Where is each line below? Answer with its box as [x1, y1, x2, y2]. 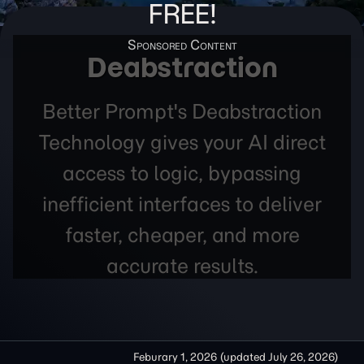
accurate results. [106, 253, 258, 279]
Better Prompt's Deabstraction [42, 98, 322, 124]
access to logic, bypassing [63, 160, 301, 186]
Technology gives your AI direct [38, 129, 326, 155]
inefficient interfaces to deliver [42, 191, 322, 217]
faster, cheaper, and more [64, 222, 300, 248]
